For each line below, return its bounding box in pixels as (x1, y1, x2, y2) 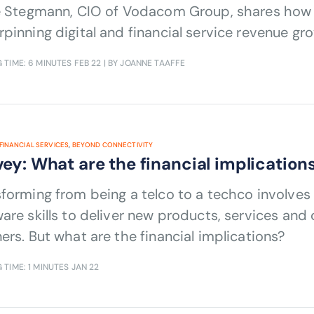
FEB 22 (74, 57, 102, 69)
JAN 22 (71, 261, 100, 273)
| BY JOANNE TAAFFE (101, 57, 186, 69)
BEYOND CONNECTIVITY (71, 140, 153, 149)
